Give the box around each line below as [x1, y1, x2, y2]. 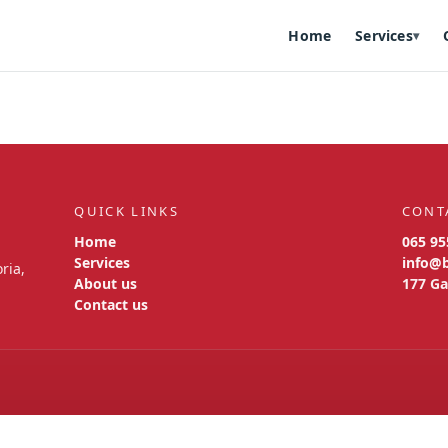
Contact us [74, 295, 149, 314]
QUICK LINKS [74, 202, 180, 220]
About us [74, 274, 138, 293]
